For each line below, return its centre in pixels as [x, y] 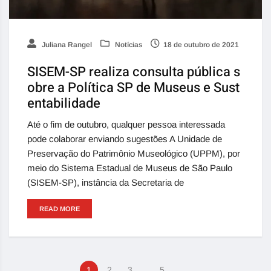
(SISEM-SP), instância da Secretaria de [106, 183]
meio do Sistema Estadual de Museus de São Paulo [130, 168]
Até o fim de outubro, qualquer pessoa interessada [126, 125]
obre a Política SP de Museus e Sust [133, 88]
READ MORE [60, 209]
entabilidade [64, 104]
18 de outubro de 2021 [201, 45]
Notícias [128, 45]
